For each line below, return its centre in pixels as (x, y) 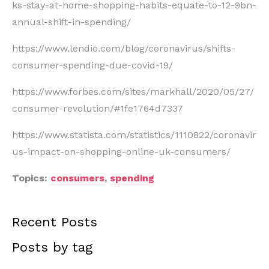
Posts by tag (52, 247)
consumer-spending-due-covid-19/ (92, 65)
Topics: (31, 178)
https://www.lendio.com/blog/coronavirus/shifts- (124, 48)
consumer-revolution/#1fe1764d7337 (98, 108)
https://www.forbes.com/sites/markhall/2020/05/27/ (133, 91)
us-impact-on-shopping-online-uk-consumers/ (121, 151)
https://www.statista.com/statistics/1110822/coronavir (134, 134)
